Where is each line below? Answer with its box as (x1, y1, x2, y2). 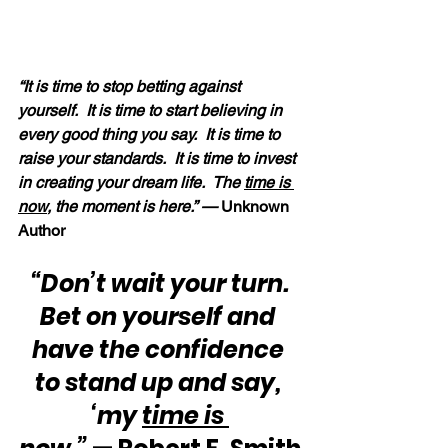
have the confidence (31, 332, 289, 366)
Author (18, 220, 65, 240)
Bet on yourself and (40, 299, 280, 333)
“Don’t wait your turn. (31, 266, 299, 300)
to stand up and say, (34, 365, 286, 399)
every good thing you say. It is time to (18, 124, 284, 144)
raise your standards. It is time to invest (18, 148, 299, 168)
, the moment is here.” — (47, 196, 221, 216)
